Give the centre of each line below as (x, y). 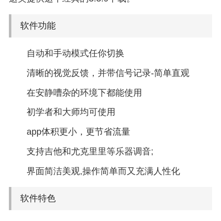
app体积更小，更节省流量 (78, 132)
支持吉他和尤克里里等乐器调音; (90, 152)
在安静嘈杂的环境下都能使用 (84, 92)
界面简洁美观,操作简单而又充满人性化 (103, 171)
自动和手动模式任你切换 (75, 53)
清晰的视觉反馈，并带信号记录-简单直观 (108, 73)
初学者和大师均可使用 (71, 112)
